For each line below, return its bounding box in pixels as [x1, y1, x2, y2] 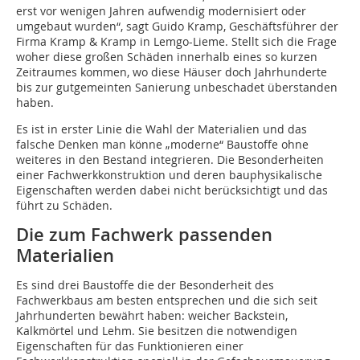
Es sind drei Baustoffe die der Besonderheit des [16, 276, 274, 292]
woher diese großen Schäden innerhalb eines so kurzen [16, 48, 317, 64]
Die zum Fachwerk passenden [16, 222, 272, 247]
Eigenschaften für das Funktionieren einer [16, 337, 243, 354]
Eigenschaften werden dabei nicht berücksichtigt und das [16, 182, 328, 198]
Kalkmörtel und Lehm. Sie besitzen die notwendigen [16, 322, 297, 338]
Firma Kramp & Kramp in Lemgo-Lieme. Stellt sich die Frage [16, 33, 337, 49]
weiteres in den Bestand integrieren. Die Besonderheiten [16, 151, 324, 167]
